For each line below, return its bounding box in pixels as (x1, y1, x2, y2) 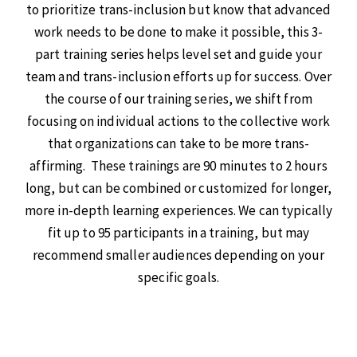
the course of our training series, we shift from (45, 90, 312, 108)
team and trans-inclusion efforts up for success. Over (25, 68, 332, 85)
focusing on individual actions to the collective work (26, 112, 331, 130)
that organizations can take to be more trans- (47, 135, 310, 152)
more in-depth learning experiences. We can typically (24, 202, 333, 219)
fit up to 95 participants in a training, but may (47, 224, 310, 241)
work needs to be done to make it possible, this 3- (34, 23, 323, 41)
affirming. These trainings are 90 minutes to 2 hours (29, 157, 328, 175)
